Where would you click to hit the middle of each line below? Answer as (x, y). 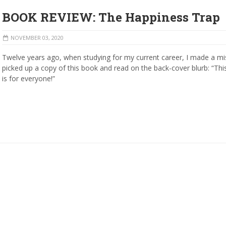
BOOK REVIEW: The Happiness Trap (111, 17)
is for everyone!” (29, 79)
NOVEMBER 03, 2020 (37, 38)
